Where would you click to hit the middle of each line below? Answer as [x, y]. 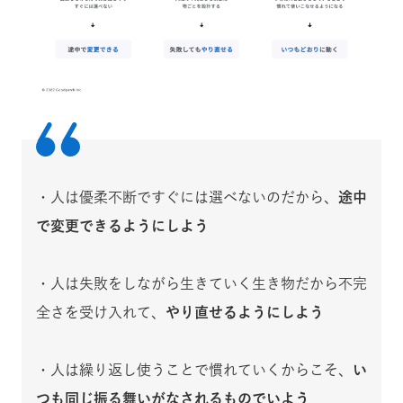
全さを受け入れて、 [101, 312]
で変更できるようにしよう [122, 225]
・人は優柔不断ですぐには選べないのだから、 [187, 197]
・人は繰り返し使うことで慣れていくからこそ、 [194, 369]
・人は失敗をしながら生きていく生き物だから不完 [201, 283]
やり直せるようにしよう [245, 312]
